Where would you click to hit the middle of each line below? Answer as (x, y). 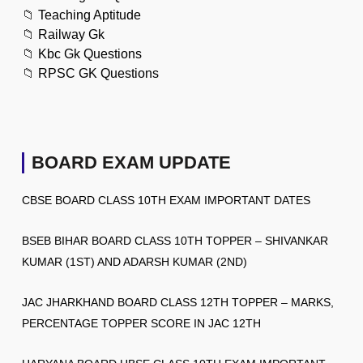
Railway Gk (71, 34)
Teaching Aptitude (90, 15)
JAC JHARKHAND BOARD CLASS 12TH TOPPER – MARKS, (178, 302)
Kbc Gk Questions (90, 53)
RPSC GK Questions (98, 73)
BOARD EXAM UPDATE (131, 162)
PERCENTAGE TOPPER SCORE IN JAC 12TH (141, 323)
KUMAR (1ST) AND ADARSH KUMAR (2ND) (135, 261)
